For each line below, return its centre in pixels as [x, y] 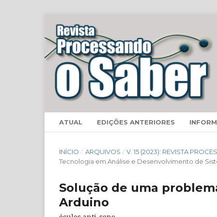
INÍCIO [69, 152]
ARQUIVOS [103, 152]
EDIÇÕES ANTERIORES [136, 122]
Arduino [84, 202]
